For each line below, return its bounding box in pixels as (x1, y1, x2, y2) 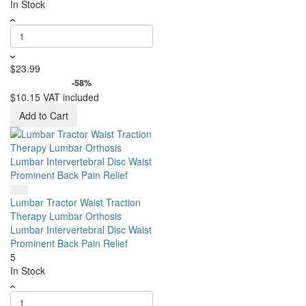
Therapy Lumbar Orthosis (10, 209, 122, 223)
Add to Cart (19, 109, 68, 122)
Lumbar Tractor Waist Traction (10, 195, 141, 209)
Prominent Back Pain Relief (10, 236, 128, 250)
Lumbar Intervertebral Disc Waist (10, 223, 152, 236)
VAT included (43, 90, 99, 104)
